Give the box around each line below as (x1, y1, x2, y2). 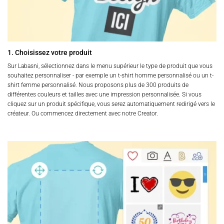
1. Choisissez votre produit (7, 48, 92, 57)
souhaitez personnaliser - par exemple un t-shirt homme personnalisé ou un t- (7, 71, 213, 79)
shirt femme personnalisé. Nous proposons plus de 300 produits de (7, 81, 188, 88)
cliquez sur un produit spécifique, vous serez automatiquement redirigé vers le (7, 100, 215, 107)
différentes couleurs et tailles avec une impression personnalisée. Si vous (7, 90, 201, 98)
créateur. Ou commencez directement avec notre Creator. (7, 109, 158, 117)
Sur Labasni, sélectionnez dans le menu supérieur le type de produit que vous (7, 62, 212, 69)
